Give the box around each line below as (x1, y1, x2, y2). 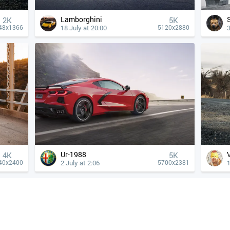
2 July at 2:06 (61, 158, 100, 167)
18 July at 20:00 (61, 23, 107, 32)
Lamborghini (65, 14, 102, 24)
